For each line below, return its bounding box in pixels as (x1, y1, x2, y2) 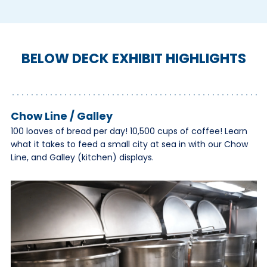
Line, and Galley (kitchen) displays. (10, 151, 154, 163)
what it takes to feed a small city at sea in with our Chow (10, 138, 248, 150)
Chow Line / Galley (10, 108, 113, 123)
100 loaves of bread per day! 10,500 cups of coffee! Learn (10, 125, 247, 137)
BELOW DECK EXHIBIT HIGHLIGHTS (21, 49, 246, 68)
